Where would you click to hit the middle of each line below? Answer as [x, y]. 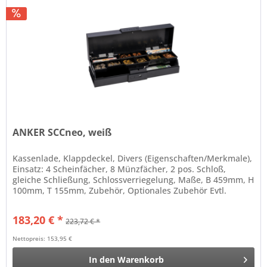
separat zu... [38, 201]
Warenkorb [141, 259]
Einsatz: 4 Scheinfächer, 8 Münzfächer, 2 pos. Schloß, [119, 169]
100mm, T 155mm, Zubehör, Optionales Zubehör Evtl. [120, 190]
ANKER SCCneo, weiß [62, 132]
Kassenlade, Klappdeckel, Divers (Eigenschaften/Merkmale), [133, 158]
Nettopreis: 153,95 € [43, 238]
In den [102, 259]
